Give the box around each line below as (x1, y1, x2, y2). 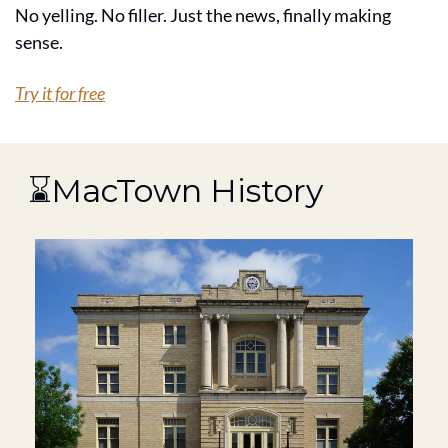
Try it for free (15, 81, 105, 104)
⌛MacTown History (28, 170, 323, 210)
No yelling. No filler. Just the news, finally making (15, 3, 391, 26)
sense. (15, 30, 63, 53)
